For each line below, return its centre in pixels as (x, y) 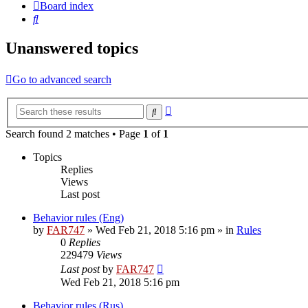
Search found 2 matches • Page (74, 133)
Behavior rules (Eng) (78, 217)
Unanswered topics (72, 48)
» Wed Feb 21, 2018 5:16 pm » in (161, 230)
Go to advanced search (62, 80)
